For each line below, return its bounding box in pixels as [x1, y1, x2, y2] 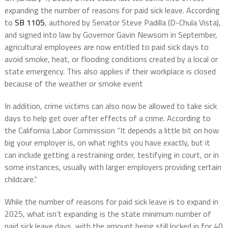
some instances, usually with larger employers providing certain [4, 161, 221, 174]
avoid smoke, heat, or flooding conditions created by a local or [4, 53, 218, 66]
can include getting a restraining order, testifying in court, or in [4, 149, 219, 161]
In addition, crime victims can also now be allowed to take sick [4, 100, 217, 112]
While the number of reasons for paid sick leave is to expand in [4, 195, 218, 208]
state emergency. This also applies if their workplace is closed [4, 65, 216, 78]
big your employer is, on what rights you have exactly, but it [4, 136, 210, 149]
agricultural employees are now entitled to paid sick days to [4, 41, 209, 53]
